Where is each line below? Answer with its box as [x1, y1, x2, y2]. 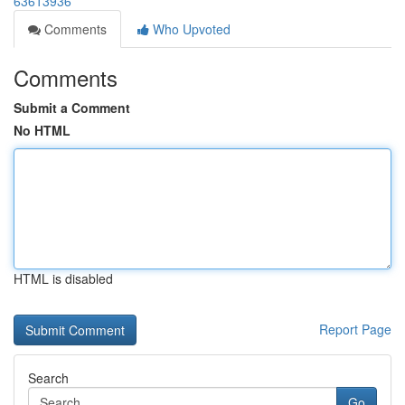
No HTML [14, 121, 71, 139]
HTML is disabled [14, 269, 113, 287]
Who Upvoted [149, 20, 231, 38]
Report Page [319, 320, 391, 338]
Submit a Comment [14, 99, 130, 117]
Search [28, 369, 69, 387]
